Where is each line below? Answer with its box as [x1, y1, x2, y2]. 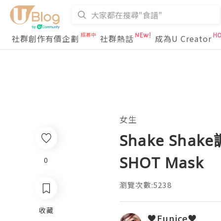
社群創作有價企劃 [12, 33, 79, 44]
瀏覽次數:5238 [119, 180, 172, 190]
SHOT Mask [119, 152, 204, 173]
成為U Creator [155, 33, 212, 44]
